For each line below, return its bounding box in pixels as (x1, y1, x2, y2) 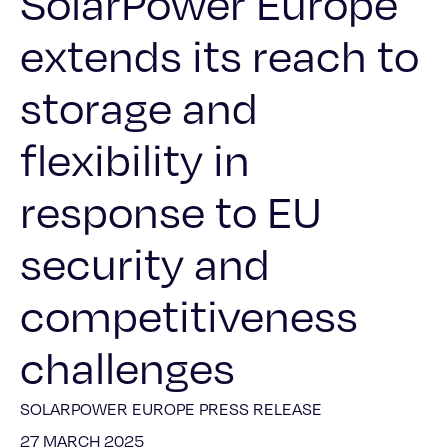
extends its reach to (20, 28, 419, 82)
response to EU (20, 184, 322, 238)
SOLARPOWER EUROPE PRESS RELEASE (20, 399, 322, 419)
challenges (20, 340, 235, 394)
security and (20, 236, 270, 290)
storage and (20, 80, 258, 134)
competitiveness (20, 288, 358, 342)
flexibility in (20, 132, 250, 186)
